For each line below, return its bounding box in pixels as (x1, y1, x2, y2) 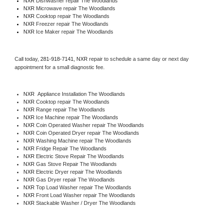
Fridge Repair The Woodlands (36, 145, 107, 151)
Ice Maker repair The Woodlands (34, 28, 113, 35)
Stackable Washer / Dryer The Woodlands (36, 200, 136, 206)
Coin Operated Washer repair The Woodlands (36, 122, 144, 128)
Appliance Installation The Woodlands (34, 91, 125, 97)
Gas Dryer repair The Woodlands (36, 176, 115, 182)
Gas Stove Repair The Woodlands (36, 161, 117, 167)
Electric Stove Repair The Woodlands (36, 153, 124, 159)
